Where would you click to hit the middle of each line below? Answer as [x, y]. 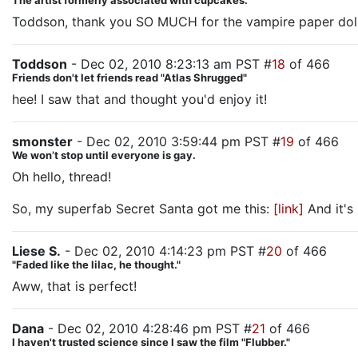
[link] [288, 209]
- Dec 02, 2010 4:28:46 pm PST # [148, 328]
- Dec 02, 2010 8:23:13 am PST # [169, 64]
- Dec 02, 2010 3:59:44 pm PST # [177, 141]
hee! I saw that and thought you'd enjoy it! [139, 99]
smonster [42, 141]
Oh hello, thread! [62, 177]
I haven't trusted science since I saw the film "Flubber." [151, 342]
